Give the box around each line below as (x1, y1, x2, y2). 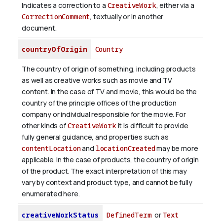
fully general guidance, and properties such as (22, 132, 169, 142)
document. (22, 23, 57, 33)
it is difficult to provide (116, 121, 188, 131)
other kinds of (22, 121, 68, 131)
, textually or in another (90, 12, 164, 22)
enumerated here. (22, 189, 80, 199)
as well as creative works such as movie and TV (22, 75, 172, 85)
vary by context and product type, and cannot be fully (22, 178, 192, 187)
